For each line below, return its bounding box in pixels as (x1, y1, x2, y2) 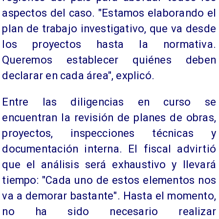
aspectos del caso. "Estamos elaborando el (2, 6, 216, 19)
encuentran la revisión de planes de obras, (2, 111, 216, 124)
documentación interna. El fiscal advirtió (2, 142, 216, 155)
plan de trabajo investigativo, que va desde (2, 22, 216, 35)
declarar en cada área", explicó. (2, 69, 155, 82)
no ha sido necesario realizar (2, 205, 216, 218)
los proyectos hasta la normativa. (2, 38, 216, 50)
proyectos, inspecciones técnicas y (2, 127, 216, 139)
